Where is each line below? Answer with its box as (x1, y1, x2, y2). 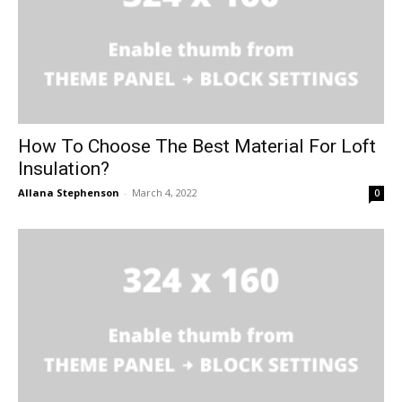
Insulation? (18, 158, 109, 180)
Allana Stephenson (18, 186, 119, 200)
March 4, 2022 (132, 186, 197, 200)
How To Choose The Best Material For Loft (18, 135, 376, 158)
